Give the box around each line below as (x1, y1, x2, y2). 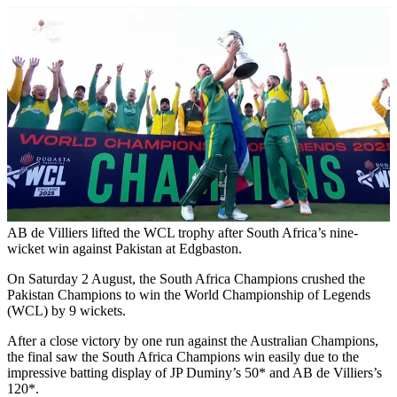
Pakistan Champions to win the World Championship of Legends (7, 287, 370, 303)
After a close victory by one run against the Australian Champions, (7, 333, 378, 349)
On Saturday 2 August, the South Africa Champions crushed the (7, 271, 365, 287)
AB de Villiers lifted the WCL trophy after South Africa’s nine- (7, 225, 358, 241)
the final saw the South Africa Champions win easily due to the (7, 349, 359, 365)
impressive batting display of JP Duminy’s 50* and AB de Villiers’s (7, 365, 382, 381)
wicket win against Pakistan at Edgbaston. (7, 241, 242, 257)
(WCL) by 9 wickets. (7, 303, 129, 319)
